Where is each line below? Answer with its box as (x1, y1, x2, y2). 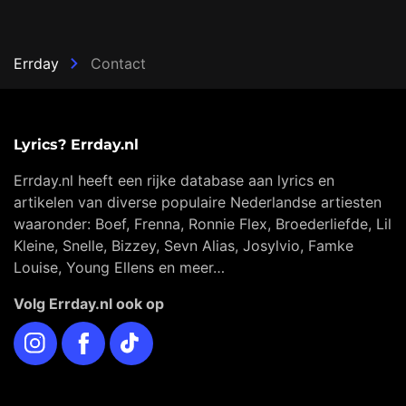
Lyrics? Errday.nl (14, 136, 139, 154)
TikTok (112, 326, 158, 345)
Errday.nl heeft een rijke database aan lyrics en (14, 171, 334, 190)
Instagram (16, 326, 84, 345)
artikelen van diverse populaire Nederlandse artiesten (14, 193, 382, 212)
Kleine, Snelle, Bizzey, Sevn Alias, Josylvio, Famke (14, 237, 353, 256)
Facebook (64, 326, 132, 345)
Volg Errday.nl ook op (14, 295, 164, 314)
